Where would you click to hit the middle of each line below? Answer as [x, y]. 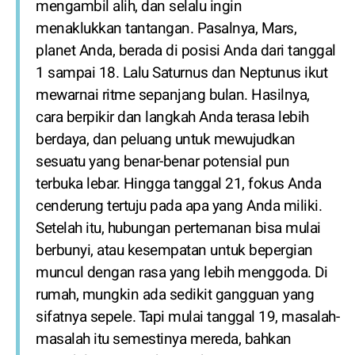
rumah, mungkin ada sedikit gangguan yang [175, 295]
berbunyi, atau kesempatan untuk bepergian [174, 250]
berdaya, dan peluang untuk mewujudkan [166, 139]
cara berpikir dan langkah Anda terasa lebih [172, 117]
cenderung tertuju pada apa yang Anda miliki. [179, 206]
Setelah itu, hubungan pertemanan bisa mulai [178, 228]
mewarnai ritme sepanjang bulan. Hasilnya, [173, 95]
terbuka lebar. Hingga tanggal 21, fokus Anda [178, 184]
